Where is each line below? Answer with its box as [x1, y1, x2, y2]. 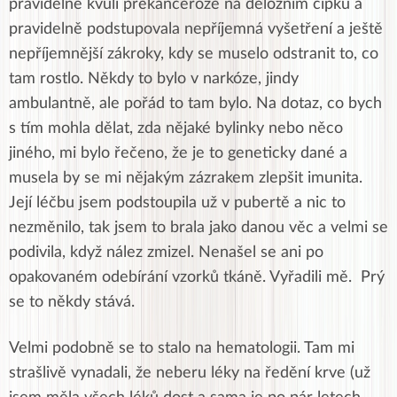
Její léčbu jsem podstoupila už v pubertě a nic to [9, 194, 346, 211]
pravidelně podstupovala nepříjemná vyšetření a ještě [9, 20, 383, 37]
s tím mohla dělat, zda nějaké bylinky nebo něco [9, 120, 343, 136]
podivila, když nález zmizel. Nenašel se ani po [9, 244, 323, 261]
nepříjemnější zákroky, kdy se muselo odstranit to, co [9, 45, 378, 62]
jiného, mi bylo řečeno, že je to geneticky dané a [9, 144, 347, 161]
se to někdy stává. [9, 293, 135, 310]
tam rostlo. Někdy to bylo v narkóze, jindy [9, 70, 299, 87]
